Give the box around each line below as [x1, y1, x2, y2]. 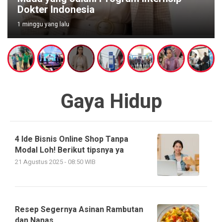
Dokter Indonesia [17, 2, 95, 17]
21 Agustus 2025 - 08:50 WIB [15, 157, 96, 166]
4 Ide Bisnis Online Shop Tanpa [15, 133, 128, 145]
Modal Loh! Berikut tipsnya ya [15, 144, 124, 156]
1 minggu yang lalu [17, 20, 69, 29]
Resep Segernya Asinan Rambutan [15, 203, 143, 216]
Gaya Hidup [60, 87, 162, 116]
